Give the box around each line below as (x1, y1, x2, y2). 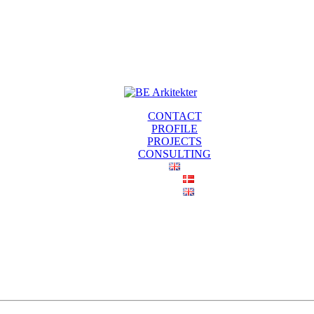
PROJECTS (147, 135, 202, 147)
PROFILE (151, 123, 198, 135)
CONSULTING (138, 148, 211, 160)
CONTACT (147, 110, 202, 122)
